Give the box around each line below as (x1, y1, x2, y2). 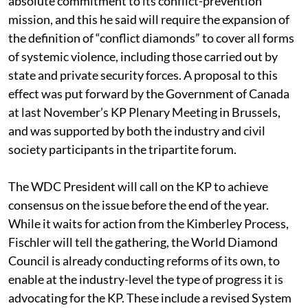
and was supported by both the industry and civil (8, 122, 265, 138)
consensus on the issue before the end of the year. (8, 197, 269, 212)
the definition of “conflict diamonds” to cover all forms (8, 30, 294, 45)
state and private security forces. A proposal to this (8, 67, 278, 82)
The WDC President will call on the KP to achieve (8, 178, 268, 194)
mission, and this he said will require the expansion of (8, 11, 289, 27)
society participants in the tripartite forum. (8, 141, 236, 157)
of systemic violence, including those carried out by (8, 48, 278, 64)
